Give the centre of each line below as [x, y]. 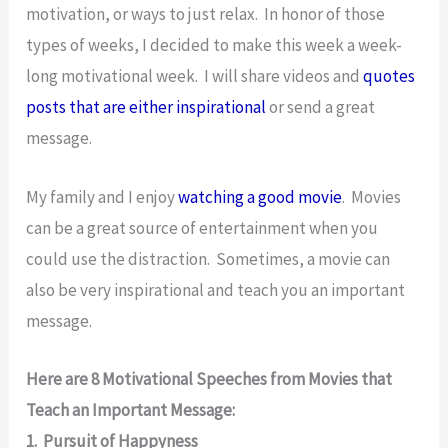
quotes [389, 76]
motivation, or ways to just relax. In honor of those [206, 14]
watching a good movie [260, 196]
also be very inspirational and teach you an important [216, 289]
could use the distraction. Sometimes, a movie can [208, 258]
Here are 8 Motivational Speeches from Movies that [209, 378]
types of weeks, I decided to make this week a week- [214, 45]
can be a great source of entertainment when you [202, 227]
